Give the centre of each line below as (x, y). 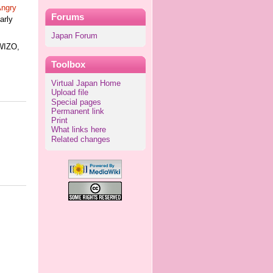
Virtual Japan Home (86, 84)
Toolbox (68, 65)
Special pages (76, 102)
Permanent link (77, 111)
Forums (67, 17)
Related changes (80, 139)
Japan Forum (74, 36)
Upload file (69, 93)
